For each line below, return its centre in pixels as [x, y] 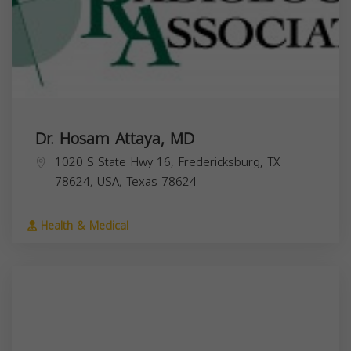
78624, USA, [90, 181]
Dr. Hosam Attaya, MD [115, 138]
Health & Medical [83, 226]
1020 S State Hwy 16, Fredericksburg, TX [167, 162]
